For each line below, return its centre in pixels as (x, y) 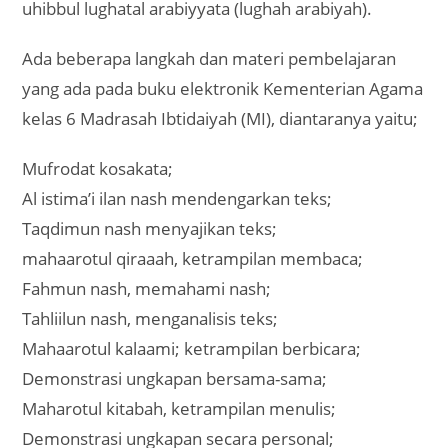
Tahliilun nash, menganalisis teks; (150, 318)
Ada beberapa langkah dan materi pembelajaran (209, 58)
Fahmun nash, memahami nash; (147, 288)
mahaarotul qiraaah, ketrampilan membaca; (193, 258)
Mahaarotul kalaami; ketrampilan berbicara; (192, 348)
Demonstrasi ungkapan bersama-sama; (175, 378)
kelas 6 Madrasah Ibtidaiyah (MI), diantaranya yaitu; (220, 118)
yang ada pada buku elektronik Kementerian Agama (223, 88)
